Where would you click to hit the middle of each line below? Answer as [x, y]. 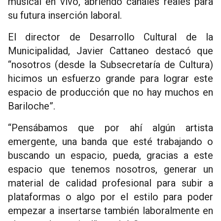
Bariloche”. [32, 106]
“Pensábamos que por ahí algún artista [110, 128]
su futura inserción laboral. [65, 16]
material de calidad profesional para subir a [110, 183]
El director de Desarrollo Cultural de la [110, 37]
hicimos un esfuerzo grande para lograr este [110, 79]
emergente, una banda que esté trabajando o [110, 142]
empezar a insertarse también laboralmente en [110, 211]
